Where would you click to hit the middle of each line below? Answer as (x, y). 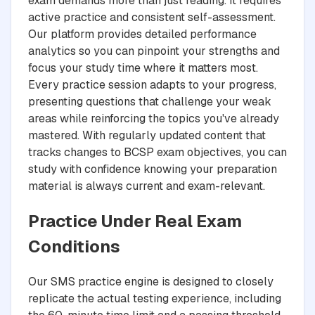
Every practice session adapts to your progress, (152, 84)
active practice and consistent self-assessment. (152, 17)
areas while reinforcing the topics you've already (154, 118)
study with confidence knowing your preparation (153, 169)
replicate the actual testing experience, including (155, 298)
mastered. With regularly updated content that (147, 135)
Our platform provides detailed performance (142, 34)
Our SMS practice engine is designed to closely (151, 281)
